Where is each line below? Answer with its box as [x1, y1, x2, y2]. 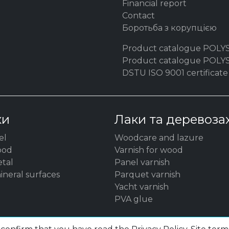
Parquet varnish [114, 170, 180, 179]
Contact [122, 11, 155, 20]
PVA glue [114, 194, 153, 204]
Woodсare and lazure [114, 133, 203, 143]
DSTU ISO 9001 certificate [122, 68, 228, 78]
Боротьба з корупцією [122, 23, 217, 33]
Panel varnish [114, 157, 170, 167]
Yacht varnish [114, 182, 169, 192]
